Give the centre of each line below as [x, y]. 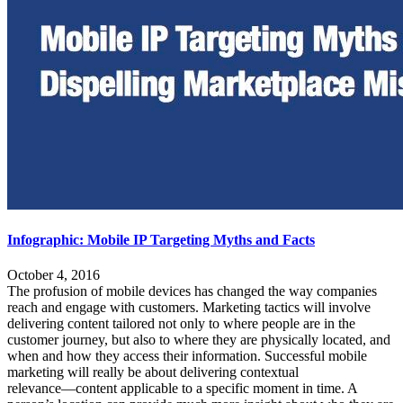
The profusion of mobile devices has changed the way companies [192, 291]
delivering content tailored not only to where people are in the [181, 324]
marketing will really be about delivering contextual [153, 372]
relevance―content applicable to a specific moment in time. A [182, 389]
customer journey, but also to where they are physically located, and [199, 340]
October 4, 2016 [54, 275]
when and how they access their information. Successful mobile [187, 356]
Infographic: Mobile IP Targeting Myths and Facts [161, 239]
